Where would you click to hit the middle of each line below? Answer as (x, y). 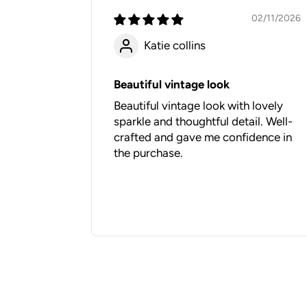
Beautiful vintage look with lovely (198, 105)
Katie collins (175, 46)
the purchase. (148, 152)
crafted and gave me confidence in (203, 137)
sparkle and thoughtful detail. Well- (203, 121)
